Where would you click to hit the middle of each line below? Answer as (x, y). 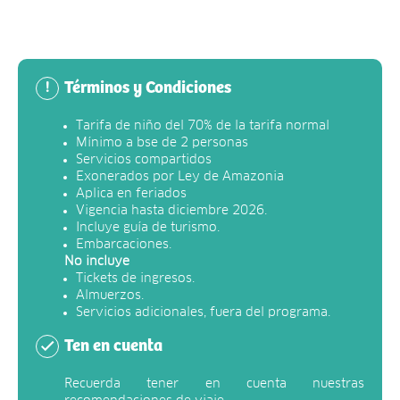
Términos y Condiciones (148, 87)
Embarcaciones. (124, 244)
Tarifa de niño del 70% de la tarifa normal (203, 125)
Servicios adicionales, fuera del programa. (203, 312)
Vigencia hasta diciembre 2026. (171, 210)
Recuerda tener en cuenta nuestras (214, 383)
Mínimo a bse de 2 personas (162, 142)
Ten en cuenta (113, 346)
